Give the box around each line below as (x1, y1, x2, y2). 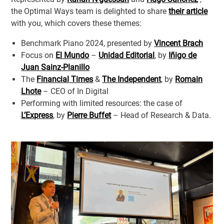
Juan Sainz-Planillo (21, 62, 90, 72)
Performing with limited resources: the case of (21, 98, 183, 108)
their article (168, 6, 208, 16)
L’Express (21, 110, 53, 120)
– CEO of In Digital (41, 86, 109, 96)
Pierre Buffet (67, 110, 111, 120)
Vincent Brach (154, 38, 203, 48)
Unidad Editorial (98, 50, 155, 60)
